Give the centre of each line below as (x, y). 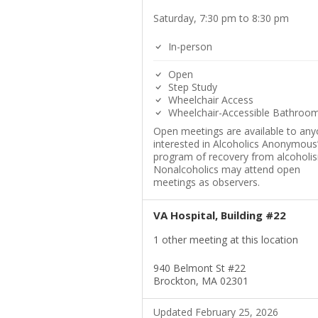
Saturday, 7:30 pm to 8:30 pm (221, 18)
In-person (188, 47)
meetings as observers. (206, 182)
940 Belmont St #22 (199, 268)
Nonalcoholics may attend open (226, 170)
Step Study (191, 87)
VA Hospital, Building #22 (219, 215)
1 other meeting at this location (225, 240)
